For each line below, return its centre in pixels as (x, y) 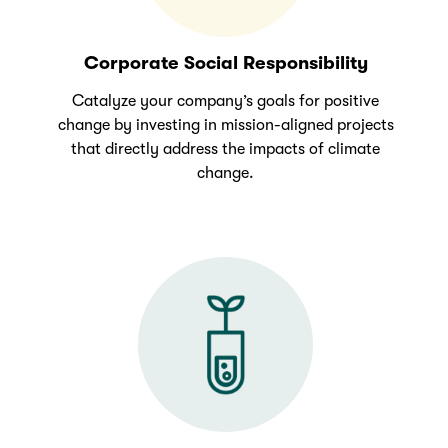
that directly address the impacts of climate (226, 149)
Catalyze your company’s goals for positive (226, 101)
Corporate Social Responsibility (225, 63)
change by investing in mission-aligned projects (225, 125)
